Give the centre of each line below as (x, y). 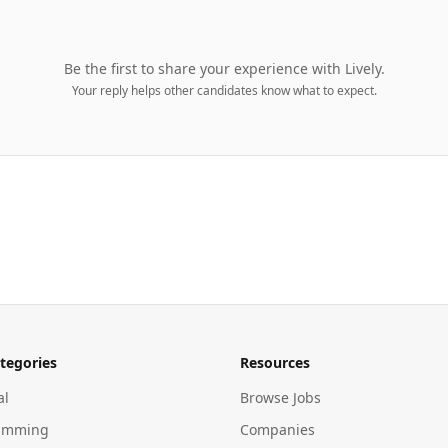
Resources (275, 362)
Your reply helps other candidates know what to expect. (224, 90)
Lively (362, 68)
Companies (277, 429)
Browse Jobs (280, 397)
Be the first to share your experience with (204, 68)
